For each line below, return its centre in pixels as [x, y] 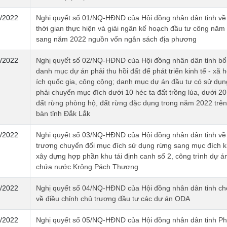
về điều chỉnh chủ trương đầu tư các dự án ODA [113, 199]
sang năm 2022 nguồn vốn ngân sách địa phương [116, 39]
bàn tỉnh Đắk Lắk [63, 114]
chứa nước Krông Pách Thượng [87, 167]
